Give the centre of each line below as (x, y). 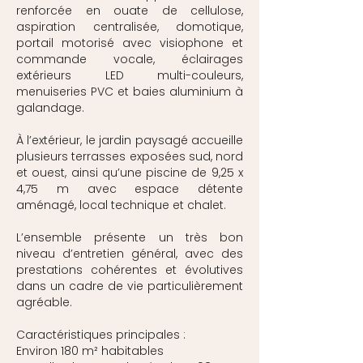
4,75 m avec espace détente (130, 189)
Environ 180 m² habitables (90, 351)
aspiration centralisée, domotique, (130, 27)
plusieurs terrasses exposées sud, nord (130, 156)
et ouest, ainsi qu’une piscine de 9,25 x (130, 173)
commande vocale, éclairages (130, 59)
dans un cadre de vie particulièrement (130, 286)
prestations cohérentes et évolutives (130, 270)
